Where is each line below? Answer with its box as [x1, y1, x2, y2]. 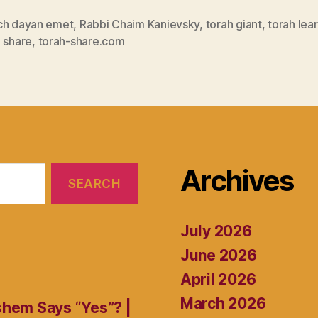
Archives [180, 163, 294, 198]
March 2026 [180, 294, 266, 312]
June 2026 [180, 246, 257, 264]
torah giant [205, 16, 262, 31]
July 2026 [180, 221, 252, 240]
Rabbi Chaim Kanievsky [79, 16, 200, 31]
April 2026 [180, 270, 256, 288]
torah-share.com [38, 33, 125, 48]
